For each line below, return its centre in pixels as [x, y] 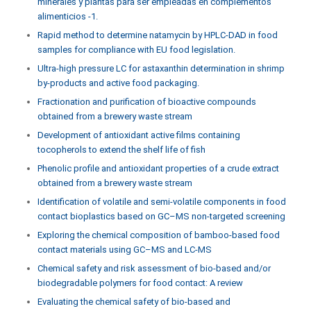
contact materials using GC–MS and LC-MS [124, 250]
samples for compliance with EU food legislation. [136, 50]
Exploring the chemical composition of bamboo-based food [158, 235]
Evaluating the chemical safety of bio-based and [134, 302]
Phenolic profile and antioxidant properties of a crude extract [158, 168]
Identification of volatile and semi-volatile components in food [161, 202]
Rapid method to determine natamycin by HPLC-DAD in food [157, 35]
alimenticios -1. [67, 16]
